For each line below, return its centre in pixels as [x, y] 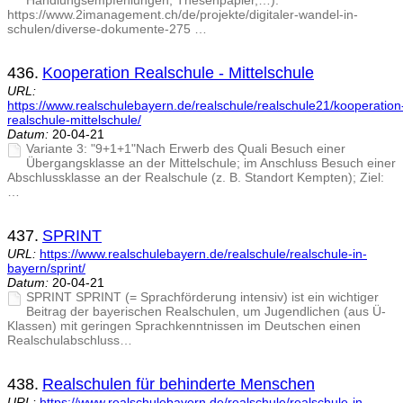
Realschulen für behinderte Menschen [179, 385]
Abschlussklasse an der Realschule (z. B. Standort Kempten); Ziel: [196, 178]
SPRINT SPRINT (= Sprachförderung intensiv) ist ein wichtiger [202, 297]
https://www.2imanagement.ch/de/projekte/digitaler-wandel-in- [183, 15]
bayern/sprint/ [46, 269]
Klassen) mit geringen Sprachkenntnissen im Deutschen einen [184, 326]
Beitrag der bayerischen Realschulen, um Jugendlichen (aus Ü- [206, 312]
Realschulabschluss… [70, 340]
